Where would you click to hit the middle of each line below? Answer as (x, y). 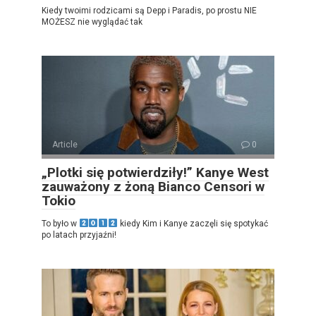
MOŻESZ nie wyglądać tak (92, 22)
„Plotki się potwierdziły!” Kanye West (155, 172)
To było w (60, 223)
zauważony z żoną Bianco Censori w (153, 186)
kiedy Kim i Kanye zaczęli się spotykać (193, 223)
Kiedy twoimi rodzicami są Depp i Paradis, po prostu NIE (149, 10)
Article (65, 144)
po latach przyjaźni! (79, 235)
